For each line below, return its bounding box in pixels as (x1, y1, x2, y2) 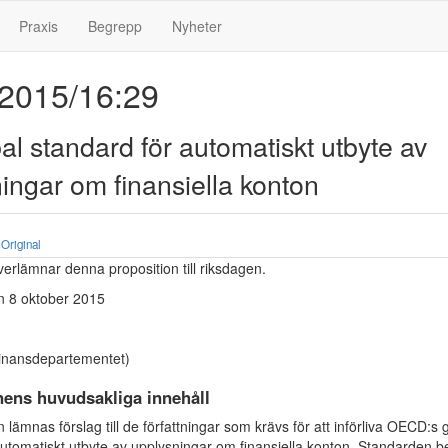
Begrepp (88, 16, 142, 36)
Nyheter (172, 16, 222, 36)
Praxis (19, 16, 58, 36)
